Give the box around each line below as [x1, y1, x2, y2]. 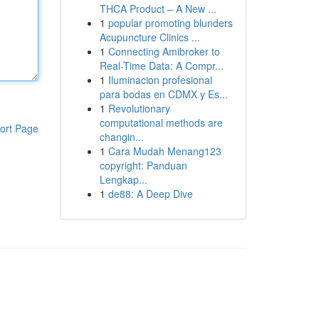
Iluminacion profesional [108, 73, 212, 87]
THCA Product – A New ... [99, 1, 216, 16]
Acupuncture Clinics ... [99, 30, 200, 44]
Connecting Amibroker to [108, 44, 220, 58]
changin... [99, 130, 144, 144]
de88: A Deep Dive [108, 187, 193, 201]
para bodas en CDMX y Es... [99, 87, 228, 101]
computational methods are [99, 115, 223, 130]
